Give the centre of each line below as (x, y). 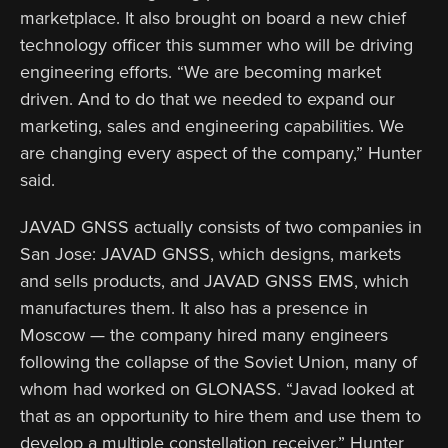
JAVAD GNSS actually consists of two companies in (221, 226)
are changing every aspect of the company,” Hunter (221, 152)
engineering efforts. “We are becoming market (200, 71)
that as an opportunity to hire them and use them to (220, 415)
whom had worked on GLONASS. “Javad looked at (217, 388)
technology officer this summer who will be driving (216, 44)
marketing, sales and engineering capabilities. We (212, 125)
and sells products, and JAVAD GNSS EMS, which (214, 280)
